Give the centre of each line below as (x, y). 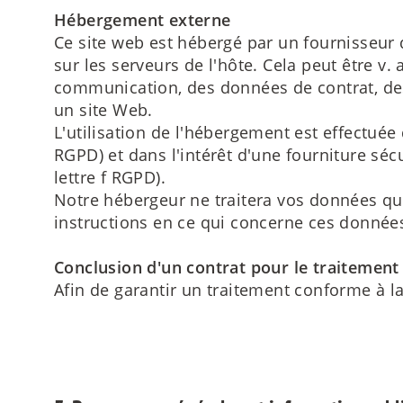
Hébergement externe (143, 20)
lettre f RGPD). (110, 178)
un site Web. (103, 110)
